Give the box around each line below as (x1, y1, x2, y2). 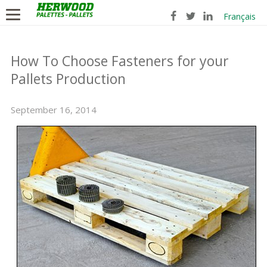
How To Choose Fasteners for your (10, 51, 229, 70)
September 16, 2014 (10, 104, 97, 116)
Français (223, 11, 256, 22)
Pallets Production (10, 69, 126, 88)
